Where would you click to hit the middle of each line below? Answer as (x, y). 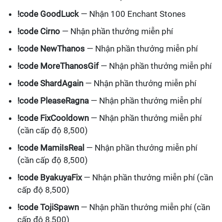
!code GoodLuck (48, 14)
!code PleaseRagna (53, 101)
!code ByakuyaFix (50, 178)
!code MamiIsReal (51, 148)
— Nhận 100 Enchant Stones (132, 14)
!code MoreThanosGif (58, 66)
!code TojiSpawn (48, 207)
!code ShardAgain (50, 83)
